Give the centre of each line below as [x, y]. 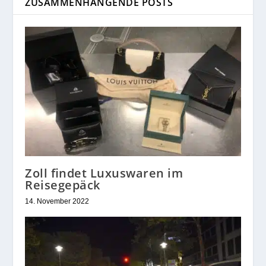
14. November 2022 [57, 201]
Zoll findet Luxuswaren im [104, 173]
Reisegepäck [63, 185]
